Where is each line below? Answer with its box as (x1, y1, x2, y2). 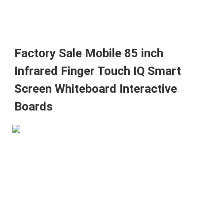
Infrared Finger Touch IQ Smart (14, 64, 181, 78)
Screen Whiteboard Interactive (14, 81, 177, 96)
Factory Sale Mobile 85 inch (14, 46, 163, 60)
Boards (14, 99, 53, 113)
